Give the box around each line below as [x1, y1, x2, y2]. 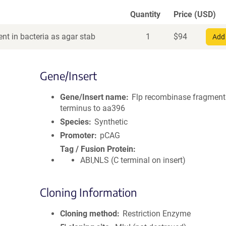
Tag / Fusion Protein [60, 144, 133, 154]
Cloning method [60, 209, 117, 218]
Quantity [130, 10, 160, 19]
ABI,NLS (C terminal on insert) [80, 155, 186, 165]
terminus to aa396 [60, 103, 125, 113]
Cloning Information [40, 185, 137, 199]
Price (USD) [174, 10, 216, 19]
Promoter [60, 131, 94, 140]
